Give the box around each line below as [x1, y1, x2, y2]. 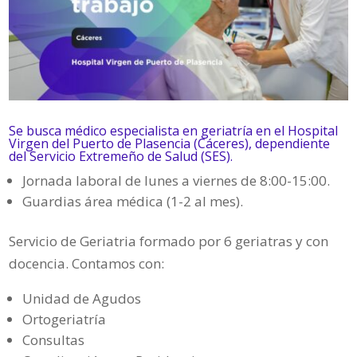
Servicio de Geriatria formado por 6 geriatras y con [9, 232, 329, 251]
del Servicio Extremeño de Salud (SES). [9, 147, 233, 166]
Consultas [22, 331, 85, 350]
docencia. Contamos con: [9, 254, 165, 273]
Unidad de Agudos [22, 289, 142, 308]
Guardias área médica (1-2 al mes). [22, 192, 244, 211]
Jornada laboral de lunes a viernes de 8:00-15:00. [22, 171, 331, 190]
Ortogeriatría [22, 310, 107, 329]
